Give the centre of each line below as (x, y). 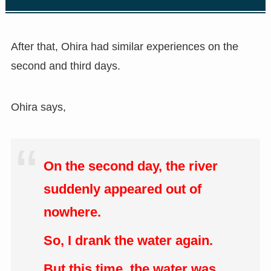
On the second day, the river (130, 166)
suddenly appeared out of (122, 189)
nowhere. (72, 212)
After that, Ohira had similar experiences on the (124, 47)
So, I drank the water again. (128, 240)
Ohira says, (38, 107)
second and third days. (65, 66)
